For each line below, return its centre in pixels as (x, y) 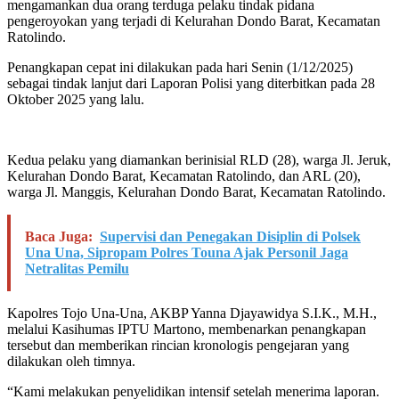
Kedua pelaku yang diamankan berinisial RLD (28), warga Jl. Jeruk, (199, 160)
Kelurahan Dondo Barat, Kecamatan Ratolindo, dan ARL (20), (184, 176)
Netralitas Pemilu (77, 269)
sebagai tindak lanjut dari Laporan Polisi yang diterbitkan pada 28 (191, 84)
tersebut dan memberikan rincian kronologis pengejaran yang (178, 346)
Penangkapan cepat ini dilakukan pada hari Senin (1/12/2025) (180, 68)
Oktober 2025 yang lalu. (76, 100)
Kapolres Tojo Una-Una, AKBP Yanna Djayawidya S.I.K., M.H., (192, 313)
